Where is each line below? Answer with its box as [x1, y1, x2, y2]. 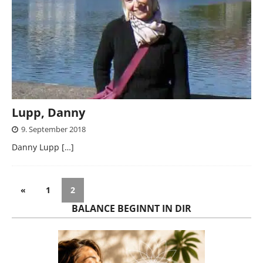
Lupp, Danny [12, 104, 85, 120]
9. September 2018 [21, 123, 86, 134]
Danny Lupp [12, 141, 62, 153]
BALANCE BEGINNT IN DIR [72, 201, 191, 215]
